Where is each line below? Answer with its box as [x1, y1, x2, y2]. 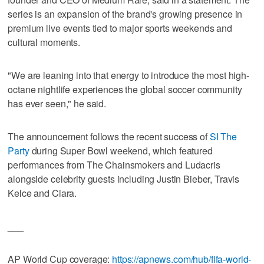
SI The [209, 129, 237, 143]
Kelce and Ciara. [8, 186, 77, 200]
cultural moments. [8, 35, 80, 49]
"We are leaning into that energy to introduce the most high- [8, 68, 249, 82]
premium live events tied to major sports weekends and [8, 21, 232, 35]
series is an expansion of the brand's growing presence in [8, 6, 243, 21]
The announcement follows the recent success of [8, 129, 210, 143]
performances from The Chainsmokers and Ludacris [8, 157, 220, 171]
